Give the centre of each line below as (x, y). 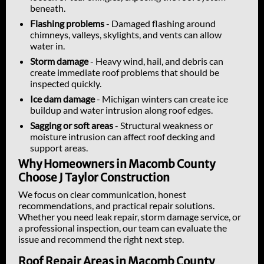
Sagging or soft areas (72, 126)
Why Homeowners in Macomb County (117, 164)
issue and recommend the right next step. (101, 239)
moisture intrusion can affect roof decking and (123, 137)
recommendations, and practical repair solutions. (116, 206)
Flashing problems (67, 24)
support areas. (59, 148)
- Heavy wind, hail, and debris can (156, 61)
